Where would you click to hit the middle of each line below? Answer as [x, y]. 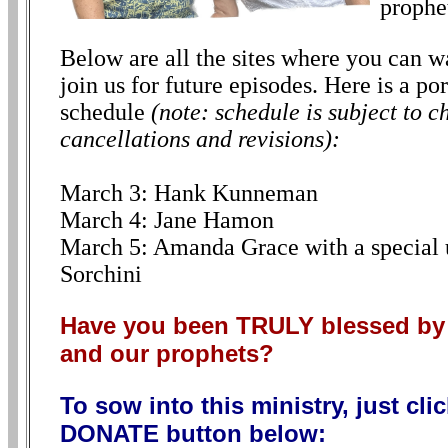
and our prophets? [166, 354]
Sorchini [100, 274]
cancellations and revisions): [199, 139]
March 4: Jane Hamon [166, 220]
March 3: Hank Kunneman [188, 193]
